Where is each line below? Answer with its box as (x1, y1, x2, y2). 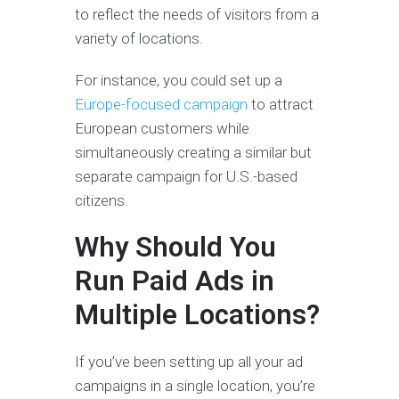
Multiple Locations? (75, 298, 320, 332)
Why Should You (75, 231, 276, 265)
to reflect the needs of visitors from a (75, 5, 319, 24)
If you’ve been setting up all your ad (75, 353, 303, 371)
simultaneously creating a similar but (75, 143, 312, 162)
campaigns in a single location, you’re (75, 377, 315, 395)
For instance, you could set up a (75, 71, 282, 90)
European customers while (75, 119, 249, 138)
